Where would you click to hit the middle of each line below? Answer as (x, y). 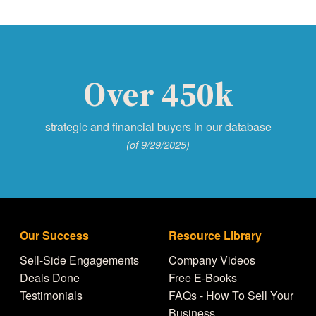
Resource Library (215, 236)
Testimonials (51, 296)
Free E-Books (203, 278)
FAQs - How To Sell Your (231, 296)
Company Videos (212, 260)
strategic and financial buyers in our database (158, 127)
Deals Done (50, 278)
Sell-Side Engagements (80, 260)
